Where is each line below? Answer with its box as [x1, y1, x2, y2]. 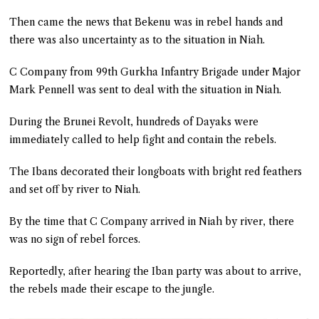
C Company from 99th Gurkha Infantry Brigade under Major [9, 65, 301, 78]
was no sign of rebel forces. [9, 232, 141, 246]
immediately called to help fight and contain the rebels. [9, 132, 277, 146]
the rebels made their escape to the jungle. [9, 282, 215, 296]
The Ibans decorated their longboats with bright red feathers [9, 164, 303, 178]
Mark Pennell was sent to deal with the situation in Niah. [9, 83, 282, 96]
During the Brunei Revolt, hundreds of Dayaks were [9, 115, 259, 128]
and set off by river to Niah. [9, 182, 141, 196]
